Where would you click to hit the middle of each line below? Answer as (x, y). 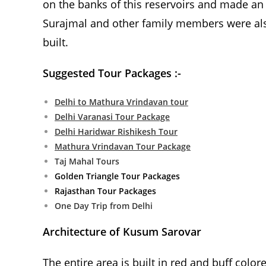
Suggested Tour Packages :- (112, 73)
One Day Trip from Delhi (105, 206)
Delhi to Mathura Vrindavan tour (121, 102)
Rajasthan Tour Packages (105, 191)
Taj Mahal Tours (87, 161)
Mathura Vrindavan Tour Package (123, 147)
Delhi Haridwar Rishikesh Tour (116, 132)
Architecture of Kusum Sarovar (122, 232)
